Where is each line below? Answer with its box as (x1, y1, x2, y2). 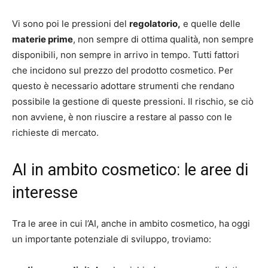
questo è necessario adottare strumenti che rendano (12, 80, 234, 92)
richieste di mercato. (12, 127, 99, 138)
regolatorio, (129, 18, 181, 29)
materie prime (12, 33, 73, 45)
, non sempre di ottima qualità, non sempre (73, 33, 254, 45)
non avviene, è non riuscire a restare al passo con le (12, 111, 232, 123)
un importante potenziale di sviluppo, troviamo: (12, 233, 211, 245)
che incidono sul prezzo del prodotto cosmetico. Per (12, 65, 233, 76)
